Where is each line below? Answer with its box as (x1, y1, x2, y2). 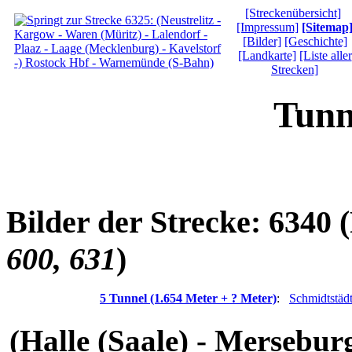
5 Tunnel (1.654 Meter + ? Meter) (100, 291, 277, 306)
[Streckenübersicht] (245, 6, 341, 20)
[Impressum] (236, 20, 299, 34)
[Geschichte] (284, 35, 347, 48)
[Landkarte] (237, 49, 296, 62)
